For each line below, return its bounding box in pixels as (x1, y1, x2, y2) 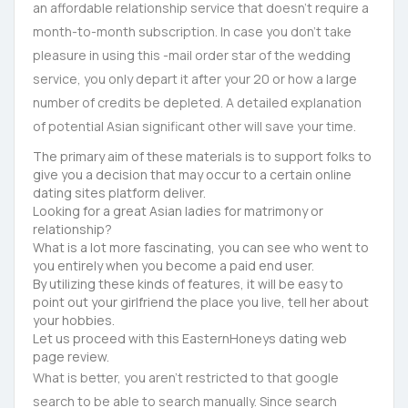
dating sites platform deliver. (33, 184, 206, 201)
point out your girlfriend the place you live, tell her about (33, 293, 369, 311)
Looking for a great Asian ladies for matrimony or (33, 202, 323, 219)
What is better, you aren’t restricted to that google (33, 369, 339, 386)
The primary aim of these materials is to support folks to (33, 148, 372, 165)
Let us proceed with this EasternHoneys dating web (33, 330, 347, 347)
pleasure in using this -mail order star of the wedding (33, 46, 351, 64)
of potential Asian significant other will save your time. (33, 117, 356, 135)
